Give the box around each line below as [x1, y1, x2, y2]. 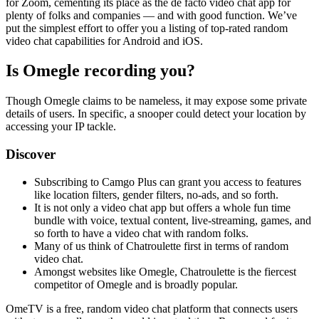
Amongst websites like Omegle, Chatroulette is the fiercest [34, 265, 296, 278]
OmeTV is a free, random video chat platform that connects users [6, 302, 298, 315]
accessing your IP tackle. [6, 120, 116, 133]
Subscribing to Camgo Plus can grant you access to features [34, 175, 301, 188]
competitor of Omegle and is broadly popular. [34, 278, 238, 291]
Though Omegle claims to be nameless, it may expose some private [6, 95, 307, 108]
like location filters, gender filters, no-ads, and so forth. [34, 188, 278, 201]
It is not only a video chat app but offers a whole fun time [34, 201, 291, 214]
